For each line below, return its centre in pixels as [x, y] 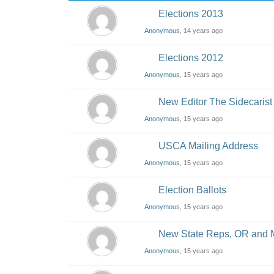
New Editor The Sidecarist [216, 102]
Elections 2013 [191, 14]
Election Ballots [193, 190]
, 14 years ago [202, 31]
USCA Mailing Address [209, 146]
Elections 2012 [191, 58]
